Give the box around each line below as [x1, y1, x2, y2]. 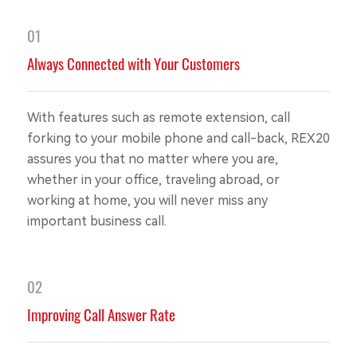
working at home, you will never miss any [26, 193, 268, 209]
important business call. [26, 214, 167, 229]
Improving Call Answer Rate [26, 302, 175, 326]
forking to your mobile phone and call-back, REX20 [26, 131, 330, 147]
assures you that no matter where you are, [26, 151, 278, 167]
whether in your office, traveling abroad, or [26, 172, 280, 188]
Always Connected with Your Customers [26, 51, 240, 75]
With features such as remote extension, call [26, 110, 290, 126]
